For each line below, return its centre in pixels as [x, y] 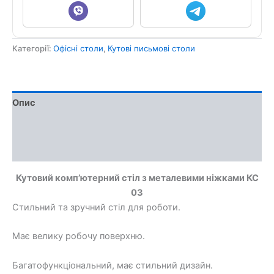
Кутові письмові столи [151, 49]
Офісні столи [78, 49]
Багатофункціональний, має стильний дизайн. [113, 265]
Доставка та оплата [56, 126]
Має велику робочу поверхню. [79, 236]
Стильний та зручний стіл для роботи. [96, 207]
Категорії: [33, 49]
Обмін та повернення [59, 150]
